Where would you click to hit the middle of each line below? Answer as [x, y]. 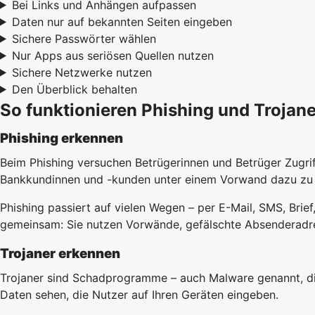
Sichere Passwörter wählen [84, 38]
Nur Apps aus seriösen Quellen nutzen [112, 55]
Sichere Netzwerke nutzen [82, 72]
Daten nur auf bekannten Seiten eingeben [122, 21]
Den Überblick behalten [74, 89]
